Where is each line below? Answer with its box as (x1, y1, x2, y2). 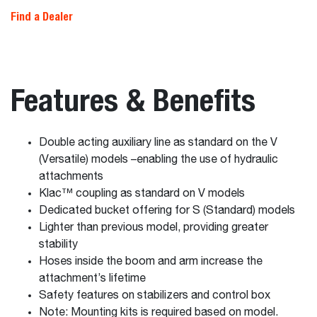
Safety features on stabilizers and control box (39, 290, 270, 301)
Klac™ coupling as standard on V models (39, 188, 245, 200)
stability (39, 239, 78, 250)
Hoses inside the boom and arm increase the (39, 256, 263, 267)
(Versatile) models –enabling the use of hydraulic (39, 154, 278, 166)
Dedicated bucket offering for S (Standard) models (39, 205, 295, 217)
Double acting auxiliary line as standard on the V (39, 137, 277, 149)
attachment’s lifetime (39, 273, 146, 284)
